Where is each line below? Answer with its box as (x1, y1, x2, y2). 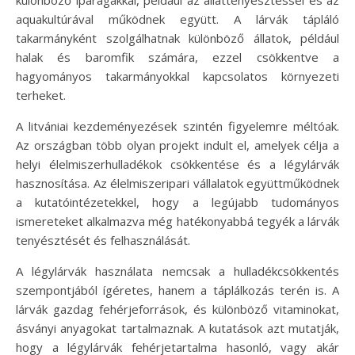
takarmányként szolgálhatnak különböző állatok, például (16, 29, 339, 46)
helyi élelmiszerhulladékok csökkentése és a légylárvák (16, 155, 339, 172)
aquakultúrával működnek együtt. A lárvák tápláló (16, 10, 339, 27)
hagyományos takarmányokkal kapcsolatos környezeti (16, 67, 339, 84)
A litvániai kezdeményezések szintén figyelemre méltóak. (16, 117, 339, 134)
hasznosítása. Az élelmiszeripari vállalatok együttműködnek (16, 174, 339, 191)
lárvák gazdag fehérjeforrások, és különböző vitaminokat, (16, 300, 339, 317)
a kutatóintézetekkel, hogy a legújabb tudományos (16, 193, 339, 210)
